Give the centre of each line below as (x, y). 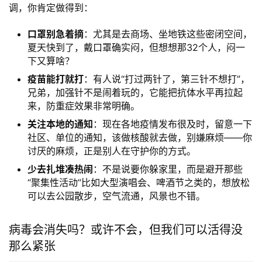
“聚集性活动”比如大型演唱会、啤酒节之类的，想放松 (139, 182)
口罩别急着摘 (56, 34)
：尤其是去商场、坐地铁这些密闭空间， (168, 34)
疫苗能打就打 (56, 79)
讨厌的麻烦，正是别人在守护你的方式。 (112, 151)
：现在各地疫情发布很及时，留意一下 (173, 124)
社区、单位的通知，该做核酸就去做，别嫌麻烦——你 (140, 137)
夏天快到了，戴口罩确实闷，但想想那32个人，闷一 (136, 47)
